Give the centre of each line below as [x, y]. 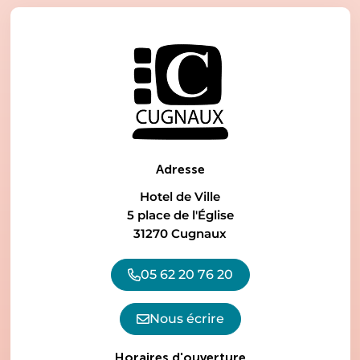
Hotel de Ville [180, 196]
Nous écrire [186, 318]
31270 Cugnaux [180, 233]
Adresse [180, 169]
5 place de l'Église [180, 215]
